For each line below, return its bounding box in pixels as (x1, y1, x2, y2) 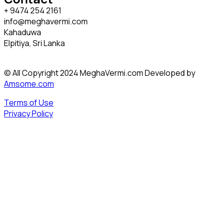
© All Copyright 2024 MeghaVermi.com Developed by (4, 67, 195, 79)
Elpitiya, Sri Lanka (4, 38, 65, 49)
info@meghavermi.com (4, 16, 88, 27)
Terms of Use (4, 97, 54, 109)
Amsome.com (4, 78, 54, 90)
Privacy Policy (4, 108, 53, 119)
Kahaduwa (4, 27, 41, 38)
